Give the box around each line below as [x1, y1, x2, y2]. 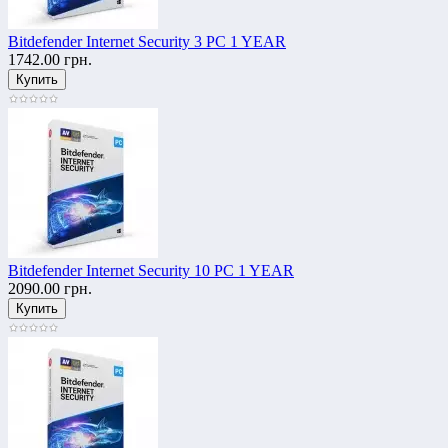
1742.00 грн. [8, 50, 92, 68]
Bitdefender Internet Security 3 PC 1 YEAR [8, 32, 286, 50]
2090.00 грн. [8, 279, 92, 297]
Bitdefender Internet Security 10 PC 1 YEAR [8, 261, 294, 279]
